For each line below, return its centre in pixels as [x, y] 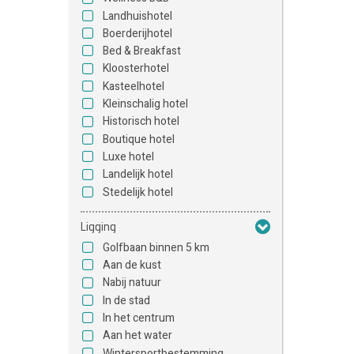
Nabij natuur [132, 283]
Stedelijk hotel [138, 192]
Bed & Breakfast [142, 51]
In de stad [126, 300]
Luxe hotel [128, 156]
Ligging [98, 226]
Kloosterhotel [136, 69]
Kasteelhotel [134, 86]
